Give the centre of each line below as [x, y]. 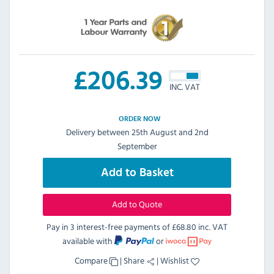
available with [88, 241]
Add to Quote [137, 204]
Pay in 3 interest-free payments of [109, 227]
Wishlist [176, 261]
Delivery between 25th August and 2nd [137, 132]
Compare [92, 261]
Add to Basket [137, 173]
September [137, 146]
